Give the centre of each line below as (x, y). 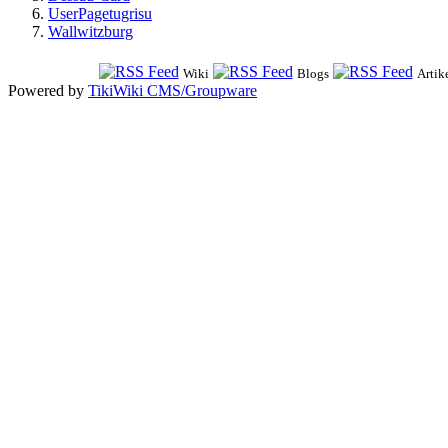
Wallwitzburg (90, 31)
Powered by (48, 90)
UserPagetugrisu (100, 13)
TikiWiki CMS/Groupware (172, 90)
